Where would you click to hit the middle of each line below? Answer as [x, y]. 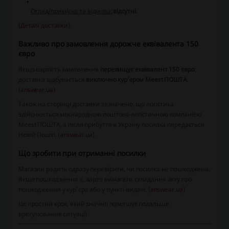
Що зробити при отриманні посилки [82, 153]
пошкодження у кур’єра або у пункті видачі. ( [84, 190]
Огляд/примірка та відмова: [72, 11]
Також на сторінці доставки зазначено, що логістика [96, 104]
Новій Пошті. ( [39, 135]
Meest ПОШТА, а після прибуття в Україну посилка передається [111, 125]
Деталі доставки [44, 26]
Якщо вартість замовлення [59, 70]
